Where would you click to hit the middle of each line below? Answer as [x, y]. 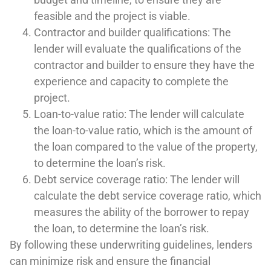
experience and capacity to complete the [131, 82]
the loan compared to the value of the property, [146, 147]
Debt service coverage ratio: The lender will [137, 180]
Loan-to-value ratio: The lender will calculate [139, 114]
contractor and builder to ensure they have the [144, 65]
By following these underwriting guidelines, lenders [131, 245]
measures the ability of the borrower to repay [142, 212]
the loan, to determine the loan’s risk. [122, 229]
